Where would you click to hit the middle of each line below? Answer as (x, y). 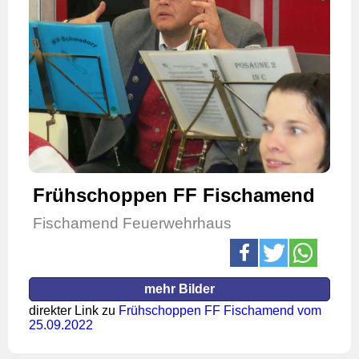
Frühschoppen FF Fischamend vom (220, 311)
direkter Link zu (74, 311)
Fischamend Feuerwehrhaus (132, 224)
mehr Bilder (179, 289)
